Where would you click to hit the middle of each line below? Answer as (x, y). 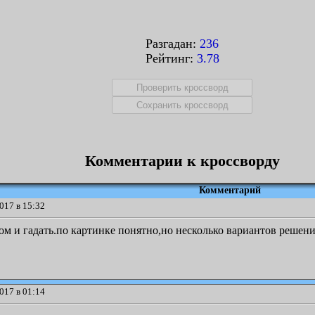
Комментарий (230, 190)
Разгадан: (173, 44)
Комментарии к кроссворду (182, 161)
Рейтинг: (171, 58)
